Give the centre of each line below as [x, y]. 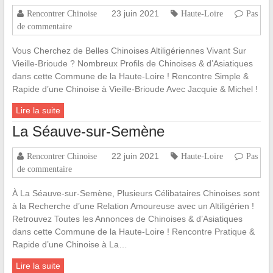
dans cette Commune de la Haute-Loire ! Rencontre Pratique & [133, 232]
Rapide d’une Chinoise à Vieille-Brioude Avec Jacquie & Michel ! [135, 89]
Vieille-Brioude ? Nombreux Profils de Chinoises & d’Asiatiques [132, 64]
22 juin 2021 [135, 156]
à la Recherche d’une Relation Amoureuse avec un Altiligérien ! [133, 206]
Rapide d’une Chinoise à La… [69, 245]
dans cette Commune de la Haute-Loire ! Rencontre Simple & [130, 76]
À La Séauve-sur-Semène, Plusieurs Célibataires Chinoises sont [136, 193]
